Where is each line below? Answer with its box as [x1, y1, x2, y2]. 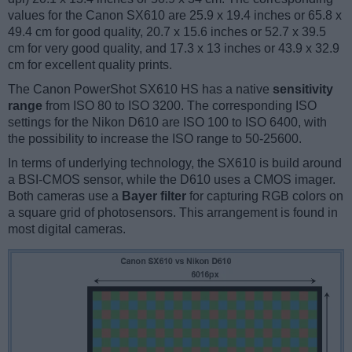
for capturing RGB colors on [186, 189, 343, 203]
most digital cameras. [8, 222, 126, 236]
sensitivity [273, 82, 333, 96]
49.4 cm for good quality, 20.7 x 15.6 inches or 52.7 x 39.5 [8, 24, 326, 38]
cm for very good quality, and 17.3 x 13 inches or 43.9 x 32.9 [8, 41, 339, 55]
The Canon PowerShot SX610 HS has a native [8, 82, 273, 96]
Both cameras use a [8, 189, 122, 203]
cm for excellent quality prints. [8, 57, 172, 71]
